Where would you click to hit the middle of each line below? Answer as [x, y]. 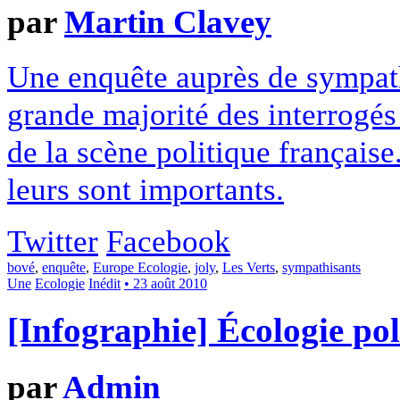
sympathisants [321, 267]
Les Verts [249, 267]
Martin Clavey [168, 21]
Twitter [53, 241]
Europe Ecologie [140, 267]
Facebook [168, 241]
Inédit [104, 283]
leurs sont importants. [146, 189]
